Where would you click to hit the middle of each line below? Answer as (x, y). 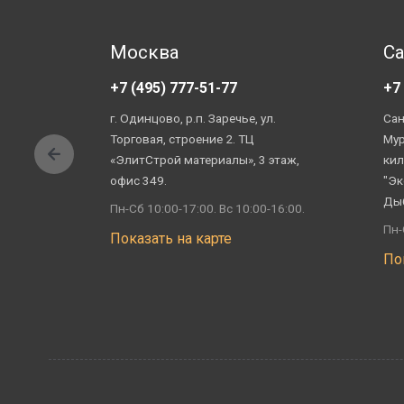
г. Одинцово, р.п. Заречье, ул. (193, 118)
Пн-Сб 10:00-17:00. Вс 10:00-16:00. (207, 208)
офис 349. (138, 180)
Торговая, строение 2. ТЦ (182, 139)
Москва (144, 52)
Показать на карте (170, 239)
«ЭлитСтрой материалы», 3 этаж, (204, 160)
